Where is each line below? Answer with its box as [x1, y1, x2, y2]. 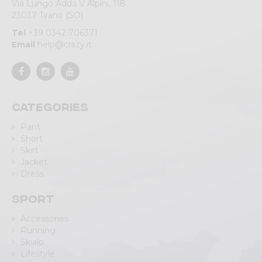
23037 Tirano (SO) [12, 10, 83, 20]
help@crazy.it [37, 39, 92, 50]
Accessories [20, 213, 68, 224]
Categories [12, 100, 88, 112]
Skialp [20, 237, 44, 247]
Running [20, 225, 56, 236]
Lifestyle [20, 249, 55, 259]
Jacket [20, 157, 47, 167]
